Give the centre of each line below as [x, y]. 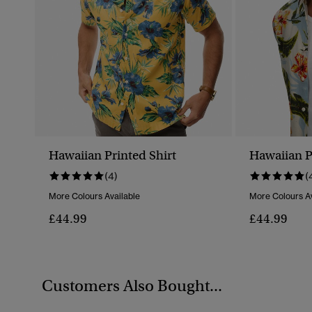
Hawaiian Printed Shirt [112, 156]
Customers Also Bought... [132, 285]
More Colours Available [94, 196]
